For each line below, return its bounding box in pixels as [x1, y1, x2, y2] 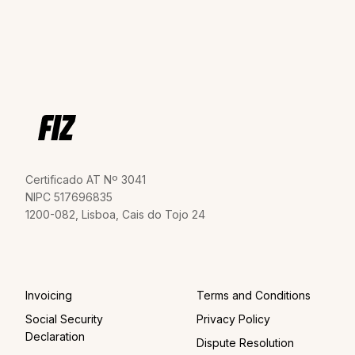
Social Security [25, 311, 103, 326]
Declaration [25, 329, 85, 343]
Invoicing [25, 288, 72, 302]
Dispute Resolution [197, 335, 294, 349]
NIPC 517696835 [25, 189, 113, 204]
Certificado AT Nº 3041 [25, 172, 146, 186]
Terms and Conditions [197, 288, 311, 302]
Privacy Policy [197, 311, 270, 326]
